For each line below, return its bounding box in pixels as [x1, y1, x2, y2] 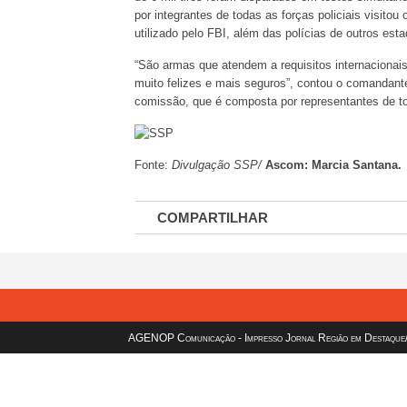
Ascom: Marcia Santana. [265, 158, 402, 173]
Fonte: [134, 158, 173, 173]
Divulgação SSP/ [172, 158, 263, 173]
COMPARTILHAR [157, 210, 268, 226]
